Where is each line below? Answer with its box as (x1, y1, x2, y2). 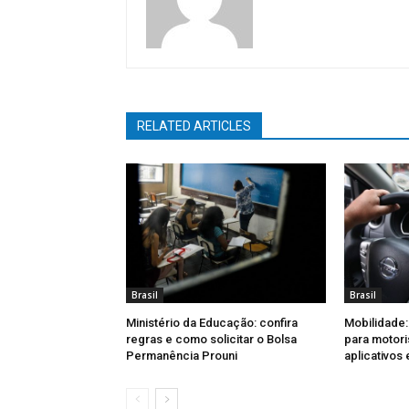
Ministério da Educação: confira (126, 316, 298, 330)
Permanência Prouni (126, 349, 237, 363)
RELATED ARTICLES (137, 119, 251, 134)
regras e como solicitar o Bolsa (126, 332, 297, 347)
